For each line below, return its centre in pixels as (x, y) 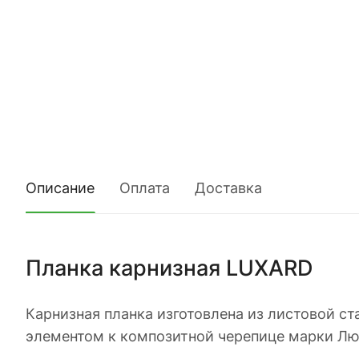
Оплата (145, 188)
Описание (60, 188)
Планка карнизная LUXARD (172, 268)
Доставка (228, 188)
